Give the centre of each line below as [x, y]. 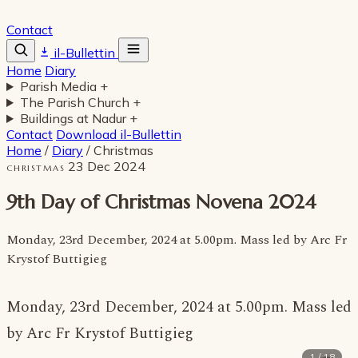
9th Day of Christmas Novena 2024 [161, 202]
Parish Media [60, 86]
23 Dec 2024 [107, 166]
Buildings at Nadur [74, 118]
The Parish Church [76, 102]
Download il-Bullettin [119, 134]
